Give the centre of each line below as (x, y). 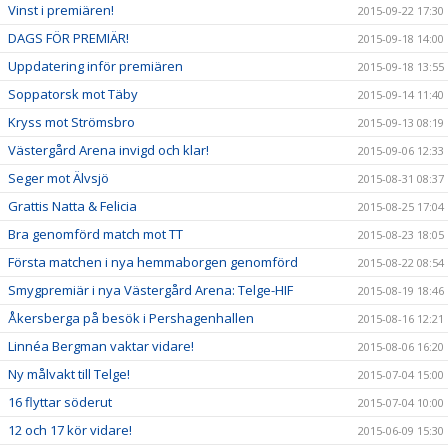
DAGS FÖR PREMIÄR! (68, 38)
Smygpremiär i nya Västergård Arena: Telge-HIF (150, 290)
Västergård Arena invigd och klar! (108, 150)
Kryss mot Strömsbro (71, 122)
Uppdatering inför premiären (95, 66)
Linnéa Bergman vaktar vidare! (101, 346)
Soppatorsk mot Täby (73, 94)
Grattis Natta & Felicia (72, 206)
